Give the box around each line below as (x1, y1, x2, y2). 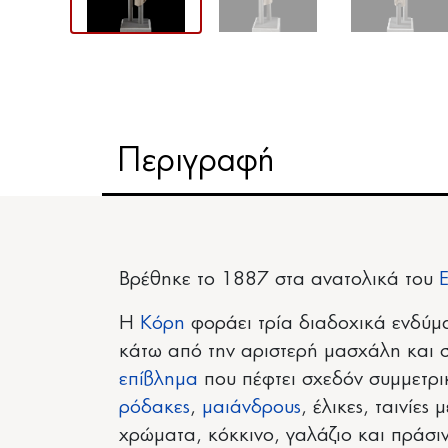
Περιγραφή (118, 145, 274, 177)
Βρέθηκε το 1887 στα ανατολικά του (119, 270, 439, 289)
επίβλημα (119, 370, 198, 389)
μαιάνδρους (202, 398, 301, 417)
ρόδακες (119, 398, 190, 417)
